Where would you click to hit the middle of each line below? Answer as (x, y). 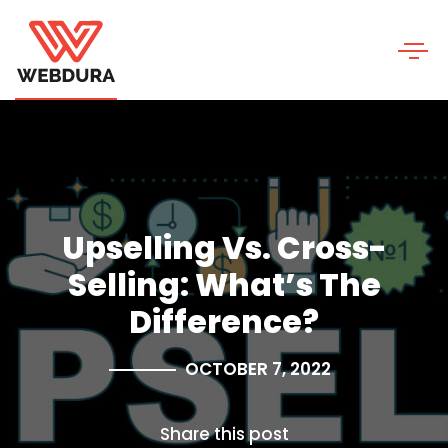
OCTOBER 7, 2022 (257, 369)
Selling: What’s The (224, 285)
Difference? (224, 322)
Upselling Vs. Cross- (224, 248)
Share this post (224, 434)
